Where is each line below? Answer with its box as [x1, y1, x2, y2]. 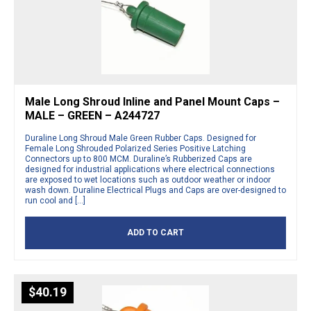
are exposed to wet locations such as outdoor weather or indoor [25, 174, 271, 185]
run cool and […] [25, 195, 85, 205]
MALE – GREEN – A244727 [25, 108, 160, 122]
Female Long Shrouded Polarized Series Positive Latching [25, 143, 246, 153]
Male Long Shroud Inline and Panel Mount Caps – [25, 94, 280, 108]
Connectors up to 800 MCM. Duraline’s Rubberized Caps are [25, 153, 252, 164]
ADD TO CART [127, 227, 184, 237]
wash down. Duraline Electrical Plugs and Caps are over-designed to [25, 185, 286, 195]
